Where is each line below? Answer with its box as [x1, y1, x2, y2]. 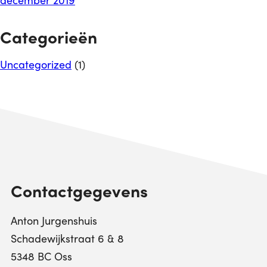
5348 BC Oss [10, 249, 72, 263]
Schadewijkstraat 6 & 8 [10, 231, 124, 246]
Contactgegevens [10, 178, 148, 202]
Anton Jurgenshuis [10, 213, 97, 228]
